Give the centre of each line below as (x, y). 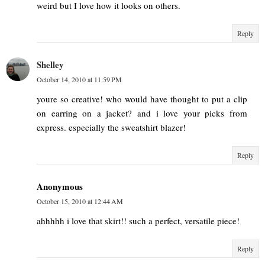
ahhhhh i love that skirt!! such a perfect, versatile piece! (138, 221)
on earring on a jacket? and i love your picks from (142, 113)
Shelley (50, 65)
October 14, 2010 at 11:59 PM (79, 80)
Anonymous (60, 187)
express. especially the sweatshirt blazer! (111, 127)
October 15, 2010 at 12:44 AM (80, 201)
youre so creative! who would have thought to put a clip (142, 99)
